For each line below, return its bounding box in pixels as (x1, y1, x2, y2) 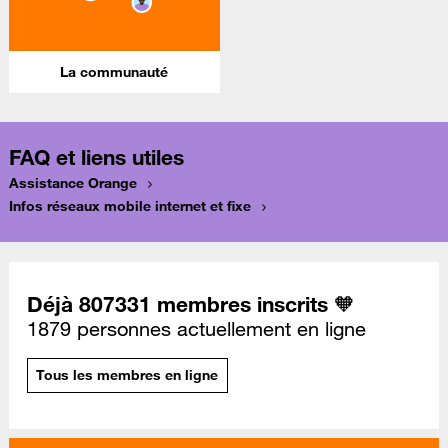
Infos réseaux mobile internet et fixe (9, 197, 251, 216)
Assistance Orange (9, 174, 137, 193)
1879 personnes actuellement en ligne (27, 316, 366, 341)
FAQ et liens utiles (9, 144, 184, 171)
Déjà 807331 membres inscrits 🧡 (27, 290, 355, 317)
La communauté (60, 63, 169, 82)
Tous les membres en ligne (36, 366, 219, 385)
